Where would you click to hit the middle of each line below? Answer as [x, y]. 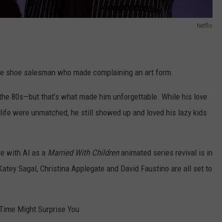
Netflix [205, 26]
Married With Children [83, 152]
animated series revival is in [166, 152]
